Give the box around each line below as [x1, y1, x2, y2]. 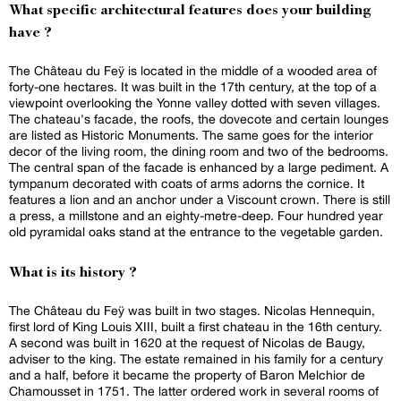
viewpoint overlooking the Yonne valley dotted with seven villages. [9, 96, 380, 111]
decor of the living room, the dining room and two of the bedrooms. [9, 144, 388, 159]
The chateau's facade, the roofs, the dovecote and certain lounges [9, 112, 388, 127]
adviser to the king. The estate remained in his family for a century [9, 352, 383, 367]
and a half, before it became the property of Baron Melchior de [9, 368, 365, 383]
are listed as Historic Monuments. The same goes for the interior [9, 128, 373, 143]
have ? [9, 26, 52, 42]
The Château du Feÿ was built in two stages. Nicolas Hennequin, [9, 303, 375, 319]
